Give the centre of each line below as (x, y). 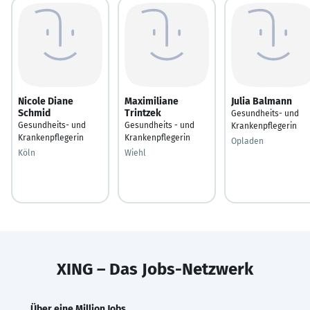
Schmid (34, 113)
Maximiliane (152, 101)
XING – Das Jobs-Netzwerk (155, 269)
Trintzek (143, 113)
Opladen (247, 141)
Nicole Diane (46, 101)
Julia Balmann (262, 101)
